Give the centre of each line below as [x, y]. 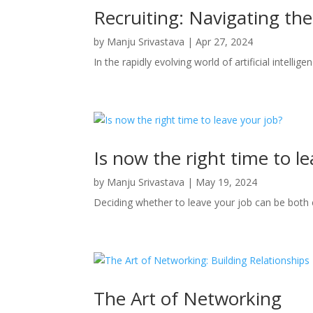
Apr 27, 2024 [225, 41]
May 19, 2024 [227, 182]
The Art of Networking [188, 298]
